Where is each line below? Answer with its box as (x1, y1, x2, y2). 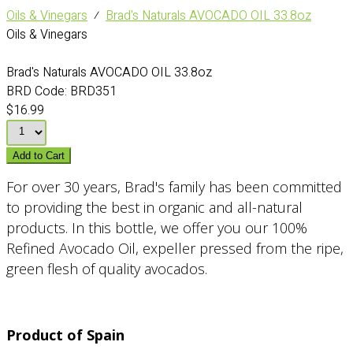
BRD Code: (6, 82, 67, 101)
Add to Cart (13, 150, 65, 162)
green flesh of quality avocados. (6, 259, 207, 278)
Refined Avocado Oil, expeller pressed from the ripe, (6, 239, 344, 258)
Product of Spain (6, 325, 124, 344)
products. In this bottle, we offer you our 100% (6, 218, 307, 237)
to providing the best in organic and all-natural (6, 198, 303, 217)
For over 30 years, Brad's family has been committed (6, 177, 342, 196)
